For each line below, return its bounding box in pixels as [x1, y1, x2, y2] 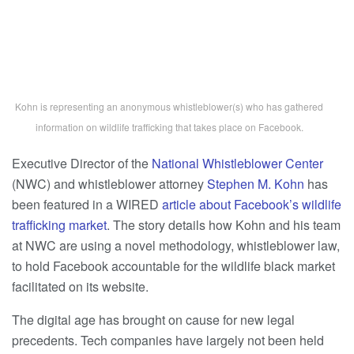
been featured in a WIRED [12, 194, 162, 213]
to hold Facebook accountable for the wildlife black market [12, 256, 335, 275]
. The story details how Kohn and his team [107, 215, 341, 234]
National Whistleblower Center [152, 153, 323, 172]
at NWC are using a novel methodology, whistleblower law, [12, 235, 340, 254]
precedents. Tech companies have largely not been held [12, 330, 324, 349]
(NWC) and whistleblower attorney [12, 174, 207, 193]
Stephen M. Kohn [207, 174, 304, 193]
